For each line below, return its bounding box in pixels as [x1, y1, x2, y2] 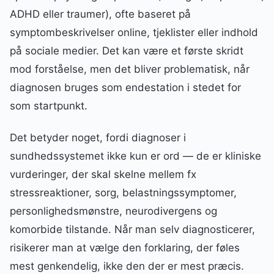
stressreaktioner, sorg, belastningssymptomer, [10, 187, 237, 199]
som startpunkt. [10, 100, 87, 113]
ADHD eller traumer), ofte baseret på [10, 8, 191, 21]
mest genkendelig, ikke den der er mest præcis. [10, 260, 244, 273]
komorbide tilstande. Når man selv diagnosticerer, [10, 223, 255, 236]
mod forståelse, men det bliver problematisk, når [10, 63, 250, 76]
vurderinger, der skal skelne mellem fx [10, 168, 196, 181]
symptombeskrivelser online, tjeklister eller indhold [10, 26, 258, 39]
